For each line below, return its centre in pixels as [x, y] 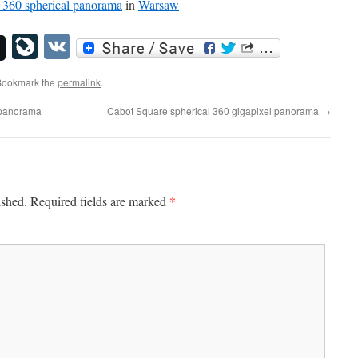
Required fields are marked [100, 201]
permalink [79, 82]
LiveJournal [99, 46]
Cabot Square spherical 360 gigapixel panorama [214, 111]
